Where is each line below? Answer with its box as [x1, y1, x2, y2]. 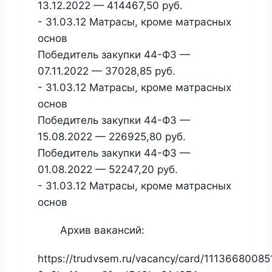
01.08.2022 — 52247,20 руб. [38, 163, 178, 176]
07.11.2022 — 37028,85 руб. [38, 65, 175, 78]
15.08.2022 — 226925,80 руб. [38, 131, 186, 143]
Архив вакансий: [57, 223, 144, 236]
